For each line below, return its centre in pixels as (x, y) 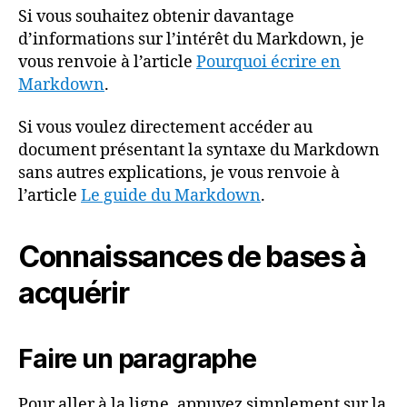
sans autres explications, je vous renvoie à (179, 174)
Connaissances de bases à (193, 257)
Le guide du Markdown (171, 196)
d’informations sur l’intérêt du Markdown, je (191, 39)
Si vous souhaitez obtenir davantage (156, 16)
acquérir (74, 293)
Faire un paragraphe (137, 359)
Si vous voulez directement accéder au (165, 128)
